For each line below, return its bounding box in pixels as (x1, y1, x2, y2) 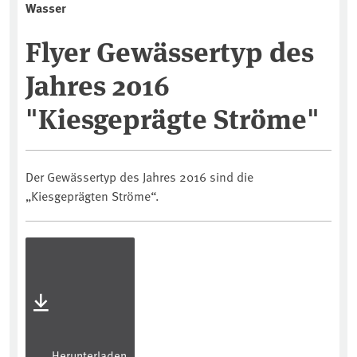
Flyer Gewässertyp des (25, 30, 314, 71)
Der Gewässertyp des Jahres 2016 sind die (25, 167, 253, 186)
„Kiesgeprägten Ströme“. (25, 186, 159, 205)
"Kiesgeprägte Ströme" (25, 97, 320, 138)
